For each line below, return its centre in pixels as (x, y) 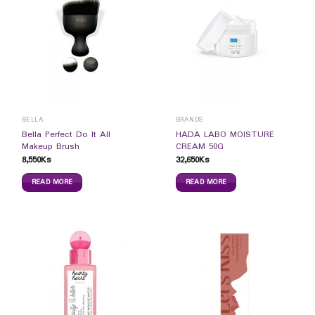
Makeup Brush (50, 147)
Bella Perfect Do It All (66, 135)
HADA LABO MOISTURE (225, 135)
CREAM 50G (199, 147)
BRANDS (189, 120)
